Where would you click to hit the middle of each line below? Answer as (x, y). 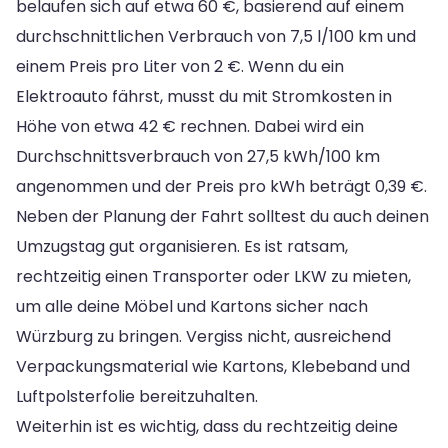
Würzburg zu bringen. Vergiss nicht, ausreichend (203, 336)
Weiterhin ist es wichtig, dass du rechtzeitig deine (207, 426)
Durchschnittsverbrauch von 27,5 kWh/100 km (198, 156)
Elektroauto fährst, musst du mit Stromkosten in (204, 96)
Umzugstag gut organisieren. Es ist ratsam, (182, 246)
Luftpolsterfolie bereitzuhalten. (137, 396)
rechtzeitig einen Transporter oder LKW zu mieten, (213, 276)
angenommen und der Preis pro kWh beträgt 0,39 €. (221, 186)
